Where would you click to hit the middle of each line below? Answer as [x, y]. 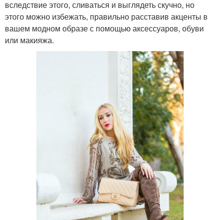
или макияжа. [29, 40]
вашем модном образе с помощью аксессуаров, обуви [104, 28]
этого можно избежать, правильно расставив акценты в [106, 16]
